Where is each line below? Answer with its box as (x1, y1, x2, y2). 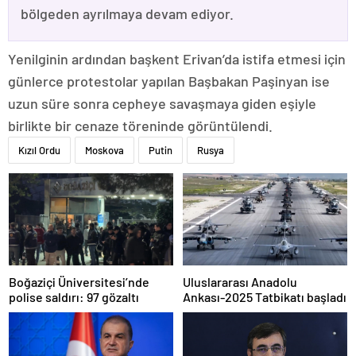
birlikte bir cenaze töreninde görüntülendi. (8, 116, 273, 134)
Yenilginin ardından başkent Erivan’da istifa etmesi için (8, 49, 346, 68)
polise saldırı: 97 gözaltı (9, 289, 139, 305)
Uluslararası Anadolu (183, 274, 297, 290)
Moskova (85, 143, 124, 157)
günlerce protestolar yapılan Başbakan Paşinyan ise (8, 72, 330, 90)
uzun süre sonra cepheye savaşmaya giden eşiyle (8, 94, 316, 112)
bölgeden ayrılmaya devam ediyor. (21, 4, 234, 22)
